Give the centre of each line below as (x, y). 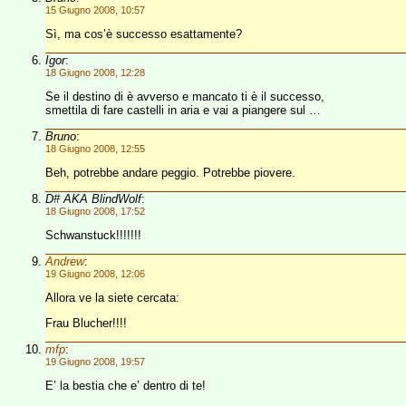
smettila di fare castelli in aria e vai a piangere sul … (183, 110)
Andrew (65, 261)
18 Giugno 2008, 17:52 (95, 211)
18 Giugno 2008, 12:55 (95, 149)
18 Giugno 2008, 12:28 (95, 72)
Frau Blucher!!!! (86, 323)
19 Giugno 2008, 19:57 (95, 362)
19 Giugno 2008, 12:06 (95, 274)
